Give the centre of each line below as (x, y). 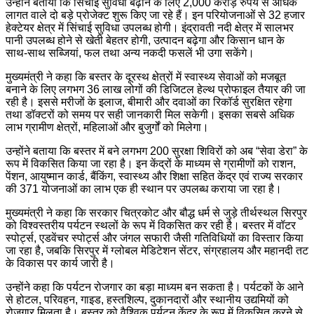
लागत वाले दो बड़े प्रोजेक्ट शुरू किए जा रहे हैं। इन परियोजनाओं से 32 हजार (155, 15)
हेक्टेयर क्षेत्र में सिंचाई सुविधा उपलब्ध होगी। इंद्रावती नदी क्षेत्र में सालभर (150, 28)
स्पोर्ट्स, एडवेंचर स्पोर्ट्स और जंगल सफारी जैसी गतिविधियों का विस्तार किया (155, 238)
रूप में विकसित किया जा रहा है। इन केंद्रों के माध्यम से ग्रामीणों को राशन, (151, 164)
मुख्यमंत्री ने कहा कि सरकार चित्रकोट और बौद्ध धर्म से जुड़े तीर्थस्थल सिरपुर (156, 213)
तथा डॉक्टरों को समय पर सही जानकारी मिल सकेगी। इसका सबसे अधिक (150, 115)
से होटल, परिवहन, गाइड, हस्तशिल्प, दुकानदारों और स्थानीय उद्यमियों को (147, 300)
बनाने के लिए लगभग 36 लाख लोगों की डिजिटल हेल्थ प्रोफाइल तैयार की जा (156, 90)
